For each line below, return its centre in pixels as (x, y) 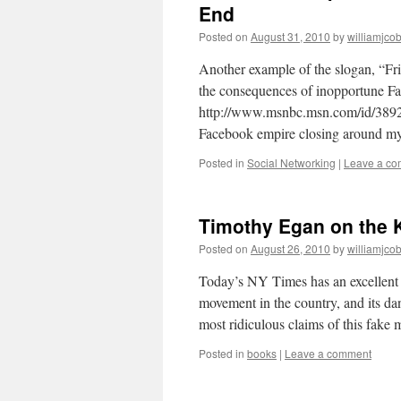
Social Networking (291, 162)
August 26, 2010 (290, 248)
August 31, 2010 (290, 36)
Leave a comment (328, 353)
